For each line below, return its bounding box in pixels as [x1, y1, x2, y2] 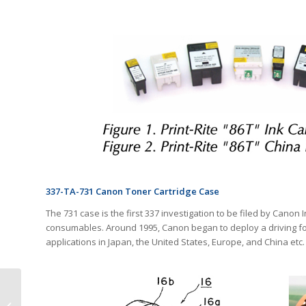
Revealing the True [24, 292, 102, 305]
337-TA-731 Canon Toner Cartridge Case [46, 185, 219, 198]
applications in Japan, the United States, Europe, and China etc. [46, 236, 305, 249]
